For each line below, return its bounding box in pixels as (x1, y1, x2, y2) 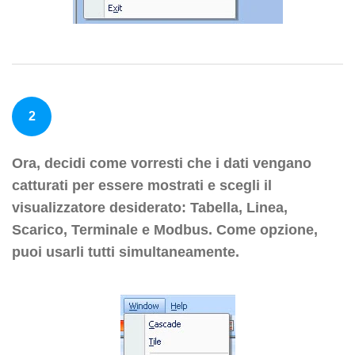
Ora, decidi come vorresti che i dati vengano (12, 155, 311, 172)
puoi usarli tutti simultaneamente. (12, 244, 239, 261)
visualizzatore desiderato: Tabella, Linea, (12, 200, 288, 216)
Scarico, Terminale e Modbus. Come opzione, (12, 222, 318, 239)
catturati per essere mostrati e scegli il (12, 177, 272, 194)
